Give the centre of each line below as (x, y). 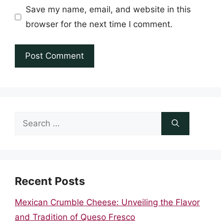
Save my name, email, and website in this (108, 9)
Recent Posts (50, 181)
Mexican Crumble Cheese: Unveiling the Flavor (107, 202)
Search (28, 119)
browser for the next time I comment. (99, 24)
